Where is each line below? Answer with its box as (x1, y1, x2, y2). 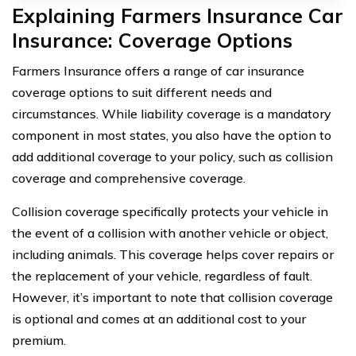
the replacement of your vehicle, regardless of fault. (12, 267, 312, 284)
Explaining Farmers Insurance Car (12, 2, 343, 28)
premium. (12, 331, 66, 348)
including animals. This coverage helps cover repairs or (12, 246, 334, 262)
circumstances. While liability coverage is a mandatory (12, 105, 331, 122)
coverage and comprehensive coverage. (12, 169, 246, 186)
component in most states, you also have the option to (12, 126, 331, 143)
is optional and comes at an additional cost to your (12, 310, 306, 327)
